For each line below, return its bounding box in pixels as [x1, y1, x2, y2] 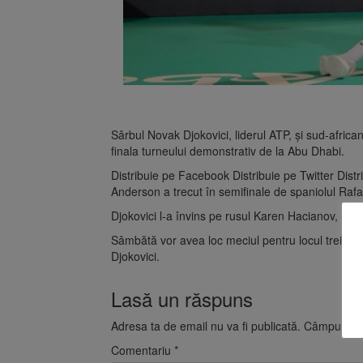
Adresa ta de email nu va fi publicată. [111, 318, 301, 335]
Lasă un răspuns [111, 284, 253, 314]
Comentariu [111, 342, 174, 359]
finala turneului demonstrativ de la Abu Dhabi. [111, 143, 344, 160]
